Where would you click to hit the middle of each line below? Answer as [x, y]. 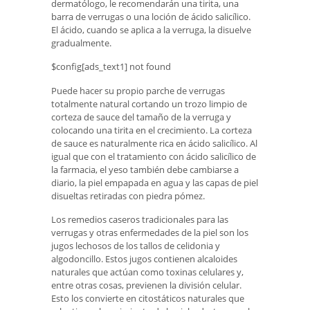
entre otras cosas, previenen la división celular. [146, 285]
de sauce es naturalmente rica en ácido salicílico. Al [154, 143]
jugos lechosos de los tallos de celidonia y [136, 246]
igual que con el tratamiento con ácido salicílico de [154, 156]
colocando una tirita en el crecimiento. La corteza [152, 130]
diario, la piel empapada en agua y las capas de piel [155, 182]
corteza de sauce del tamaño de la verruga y [141, 117]
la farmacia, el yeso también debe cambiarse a [145, 169]
